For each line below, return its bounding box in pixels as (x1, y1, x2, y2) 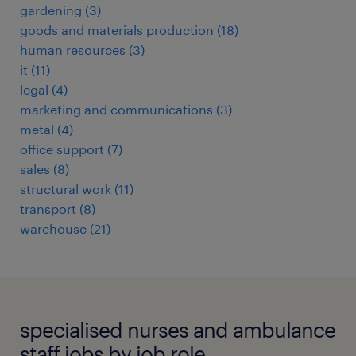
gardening (20, 2, 82, 18)
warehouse (20, 221, 87, 237)
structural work (20, 181, 111, 197)
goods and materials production (20, 22, 214, 38)
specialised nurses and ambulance (20, 317, 335, 342)
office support (20, 141, 104, 157)
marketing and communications (20, 102, 213, 118)
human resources (20, 42, 126, 58)
